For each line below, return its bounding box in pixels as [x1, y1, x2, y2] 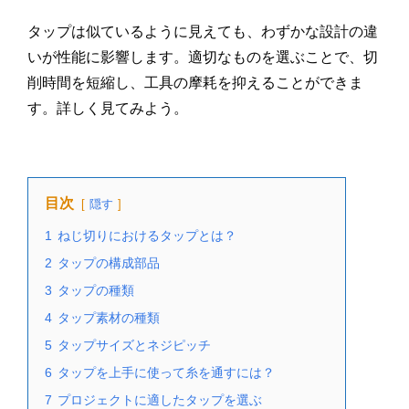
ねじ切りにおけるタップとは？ [58, 228, 236, 243]
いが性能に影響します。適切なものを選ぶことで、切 [27, 49, 378, 65]
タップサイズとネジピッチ [58, 338, 211, 352]
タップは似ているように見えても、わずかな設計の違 [27, 24, 378, 39]
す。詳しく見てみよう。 [27, 100, 188, 116]
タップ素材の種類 [58, 310, 160, 325]
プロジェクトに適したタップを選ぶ [58, 393, 262, 407]
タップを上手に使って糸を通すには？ [58, 365, 275, 380]
